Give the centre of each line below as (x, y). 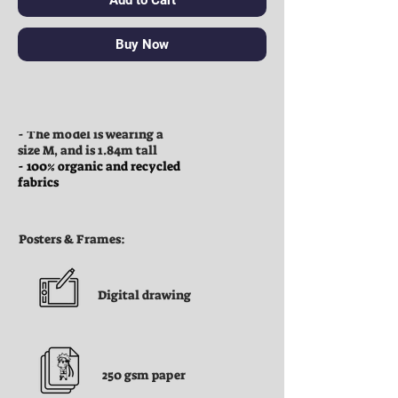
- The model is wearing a (91, 134)
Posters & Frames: (72, 239)
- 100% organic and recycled (99, 166)
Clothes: (42, 102)
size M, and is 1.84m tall (88, 150)
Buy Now (142, 44)
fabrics (38, 182)
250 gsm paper (144, 374)
